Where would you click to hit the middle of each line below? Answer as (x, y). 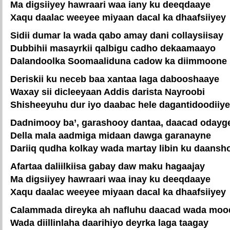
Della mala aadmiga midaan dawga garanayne (111, 135)
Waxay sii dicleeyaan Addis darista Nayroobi (108, 92)
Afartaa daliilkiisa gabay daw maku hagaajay (108, 166)
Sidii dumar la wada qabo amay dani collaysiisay (117, 35)
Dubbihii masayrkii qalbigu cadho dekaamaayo (113, 48)
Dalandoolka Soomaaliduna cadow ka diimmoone (119, 61)
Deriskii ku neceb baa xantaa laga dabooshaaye (115, 79)
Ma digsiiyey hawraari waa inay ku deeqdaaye (110, 179)
